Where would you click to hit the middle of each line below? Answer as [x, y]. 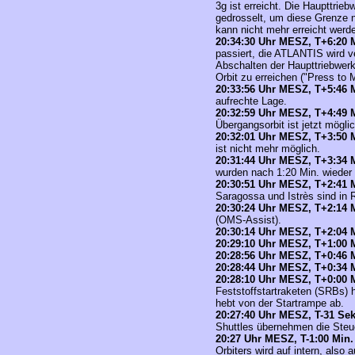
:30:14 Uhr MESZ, [271, 232]
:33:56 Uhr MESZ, [271, 89]
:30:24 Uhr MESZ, [271, 208]
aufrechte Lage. [251, 101]
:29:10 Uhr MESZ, [271, 244]
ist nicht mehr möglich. [268, 149]
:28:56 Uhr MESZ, [271, 256]
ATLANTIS [299, 53]
